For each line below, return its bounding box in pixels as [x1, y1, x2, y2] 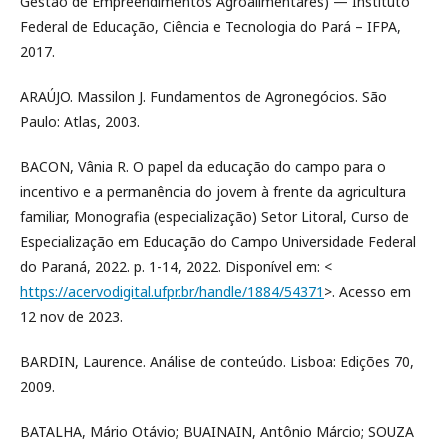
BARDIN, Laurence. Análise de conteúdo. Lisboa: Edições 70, [20, 352, 414, 371]
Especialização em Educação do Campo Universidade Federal [20, 232, 416, 251]
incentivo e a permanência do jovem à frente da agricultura [20, 182, 406, 201]
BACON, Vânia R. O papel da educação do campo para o [20, 157, 386, 176]
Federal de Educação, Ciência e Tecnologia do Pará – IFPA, [20, 17, 401, 36]
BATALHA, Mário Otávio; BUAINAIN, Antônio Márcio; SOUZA [20, 422, 414, 441]
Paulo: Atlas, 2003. [20, 112, 140, 131]
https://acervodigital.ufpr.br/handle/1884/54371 [20, 282, 324, 301]
